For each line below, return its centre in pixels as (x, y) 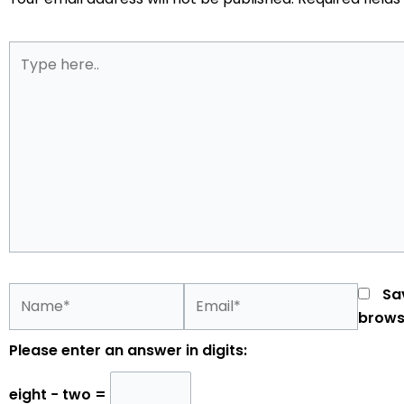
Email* (206, 294)
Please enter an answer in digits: (128, 350)
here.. (28, 75)
